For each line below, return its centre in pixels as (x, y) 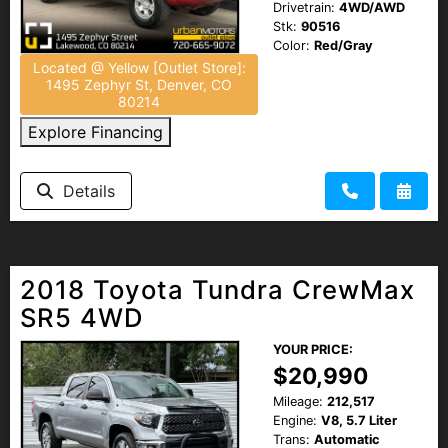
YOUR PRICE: (313, 349)
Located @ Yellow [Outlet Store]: (139, 67)
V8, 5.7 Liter (359, 420)
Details (84, 190)
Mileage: (298, 401)
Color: (291, 45)
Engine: (295, 420)
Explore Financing (95, 131)
